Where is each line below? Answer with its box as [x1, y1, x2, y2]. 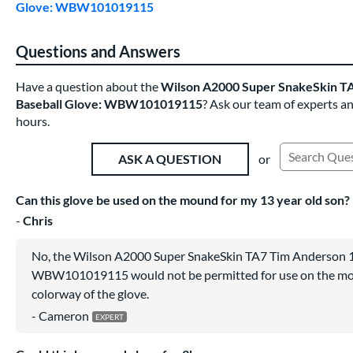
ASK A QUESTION [118, 151, 221, 167]
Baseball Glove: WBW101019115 [16, 95, 203, 111]
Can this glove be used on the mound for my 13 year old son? [16, 191, 350, 207]
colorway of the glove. [32, 285, 149, 301]
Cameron [39, 307, 89, 323]
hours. [16, 113, 50, 128]
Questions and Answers [16, 41, 180, 61]
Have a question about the [16, 78, 161, 94]
